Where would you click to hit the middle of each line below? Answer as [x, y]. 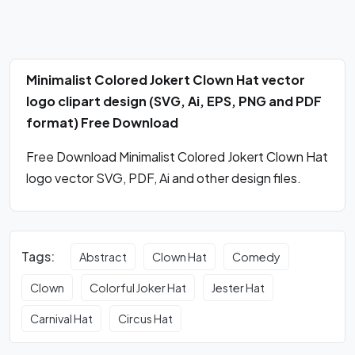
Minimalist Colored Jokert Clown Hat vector [166, 80]
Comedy [257, 256]
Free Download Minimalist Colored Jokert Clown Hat [177, 157]
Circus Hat [146, 318]
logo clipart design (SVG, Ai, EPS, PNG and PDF [174, 101]
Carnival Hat [62, 318]
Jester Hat [239, 287]
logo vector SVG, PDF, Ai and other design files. [164, 178]
